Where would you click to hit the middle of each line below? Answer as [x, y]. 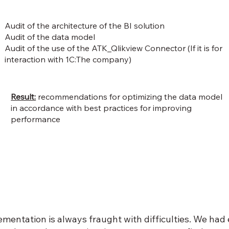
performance [36, 119]
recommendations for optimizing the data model [129, 97]
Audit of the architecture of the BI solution [84, 26]
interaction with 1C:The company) [68, 60]
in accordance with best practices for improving [101, 108]
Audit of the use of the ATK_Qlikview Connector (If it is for [113, 48]
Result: [24, 97]
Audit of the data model [50, 37]
